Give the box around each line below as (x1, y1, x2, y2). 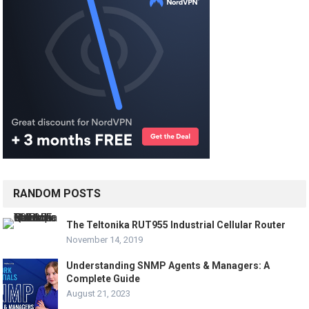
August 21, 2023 (66, 288, 131, 299)
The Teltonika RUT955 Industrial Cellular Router (66, 219, 286, 230)
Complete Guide (66, 272, 141, 284)
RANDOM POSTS (13, 186, 101, 200)
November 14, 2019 (66, 234, 143, 245)
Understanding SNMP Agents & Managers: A (66, 259, 270, 271)
